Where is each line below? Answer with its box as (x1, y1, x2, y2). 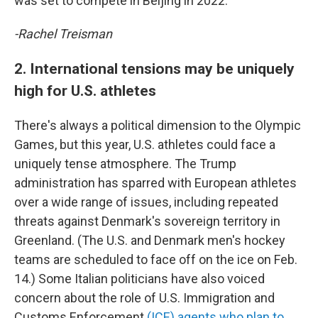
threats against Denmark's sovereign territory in (14, 214, 280, 229)
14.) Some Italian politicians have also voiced (14, 271, 265, 286)
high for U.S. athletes (14, 82, 156, 99)
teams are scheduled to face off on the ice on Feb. (14, 252, 297, 267)
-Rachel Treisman (14, 26, 112, 41)
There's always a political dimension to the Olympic (14, 118, 301, 133)
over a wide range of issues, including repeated (14, 194, 278, 209)
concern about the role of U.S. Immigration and (14, 290, 275, 305)
